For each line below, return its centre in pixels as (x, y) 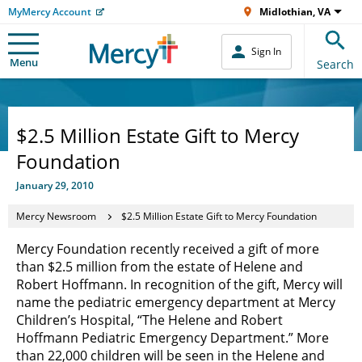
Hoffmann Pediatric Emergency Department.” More (173, 338)
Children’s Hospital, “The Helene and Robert (149, 320)
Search (335, 64)
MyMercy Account (50, 12)
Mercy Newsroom (56, 216)
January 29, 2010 (55, 185)
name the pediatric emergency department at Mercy (176, 302)
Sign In (266, 51)
